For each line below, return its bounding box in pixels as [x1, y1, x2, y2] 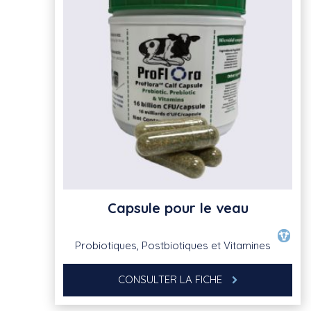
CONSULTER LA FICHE [118, 272, 225, 286]
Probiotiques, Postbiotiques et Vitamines [74, 238, 271, 252]
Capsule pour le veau [107, 199, 249, 217]
